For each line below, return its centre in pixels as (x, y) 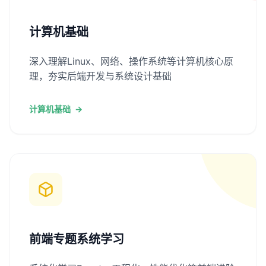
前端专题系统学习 (77, 239)
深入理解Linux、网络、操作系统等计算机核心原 (131, 61)
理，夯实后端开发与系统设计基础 (100, 76)
